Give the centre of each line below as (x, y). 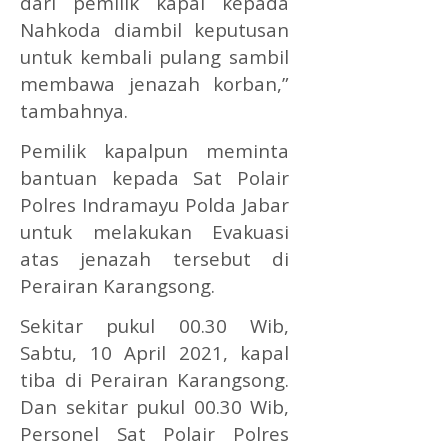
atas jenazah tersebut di (155, 258)
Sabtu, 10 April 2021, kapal (155, 352)
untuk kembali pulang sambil (155, 56)
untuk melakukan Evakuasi (155, 231)
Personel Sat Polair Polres (155, 433)
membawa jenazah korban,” (155, 83)
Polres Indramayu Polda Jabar (155, 204)
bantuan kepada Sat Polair (155, 177)
